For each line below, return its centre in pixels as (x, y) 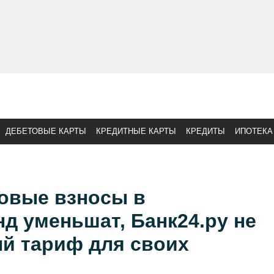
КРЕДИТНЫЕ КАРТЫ (136, 131)
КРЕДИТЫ (206, 131)
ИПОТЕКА (254, 131)
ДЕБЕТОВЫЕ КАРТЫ (46, 131)
